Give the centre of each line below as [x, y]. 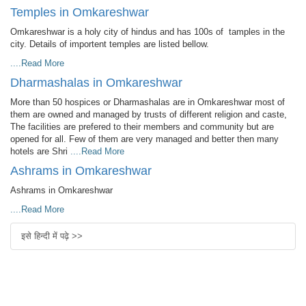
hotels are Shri [40, 151]
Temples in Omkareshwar [80, 12]
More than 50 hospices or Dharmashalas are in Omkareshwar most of [148, 102]
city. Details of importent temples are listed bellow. [110, 44]
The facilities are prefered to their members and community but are [142, 126]
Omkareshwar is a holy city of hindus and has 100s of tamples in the [148, 31]
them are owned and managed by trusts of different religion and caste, [149, 114]
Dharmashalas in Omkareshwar [96, 82]
